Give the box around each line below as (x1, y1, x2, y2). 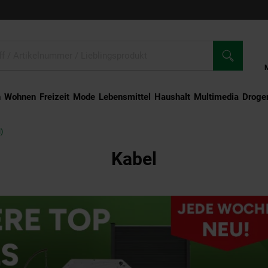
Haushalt (154, 92, 190, 102)
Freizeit (39, 92, 69, 102)
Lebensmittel (98, 92, 151, 102)
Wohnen (4, 92, 36, 102)
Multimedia (193, 92, 239, 102)
